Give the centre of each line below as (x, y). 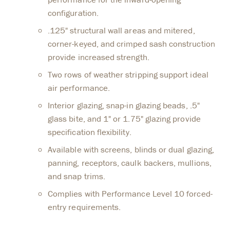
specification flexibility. (90, 132)
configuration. (73, 13)
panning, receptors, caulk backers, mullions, (130, 163)
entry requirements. (84, 207)
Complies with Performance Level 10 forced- (130, 194)
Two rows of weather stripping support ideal (128, 75)
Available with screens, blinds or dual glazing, (131, 150)
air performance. (79, 88)
